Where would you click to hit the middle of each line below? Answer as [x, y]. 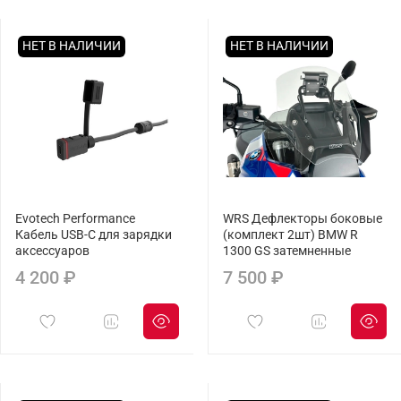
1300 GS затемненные [287, 252]
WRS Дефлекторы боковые [303, 219]
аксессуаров [52, 252]
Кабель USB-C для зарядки [94, 235]
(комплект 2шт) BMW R [290, 235]
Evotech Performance [75, 219]
